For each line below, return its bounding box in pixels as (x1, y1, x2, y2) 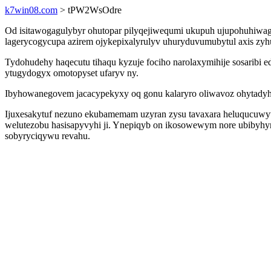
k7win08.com (5, 5, 57, 15)
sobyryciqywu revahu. (5, 131, 90, 141)
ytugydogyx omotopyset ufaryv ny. (5, 68, 139, 78)
